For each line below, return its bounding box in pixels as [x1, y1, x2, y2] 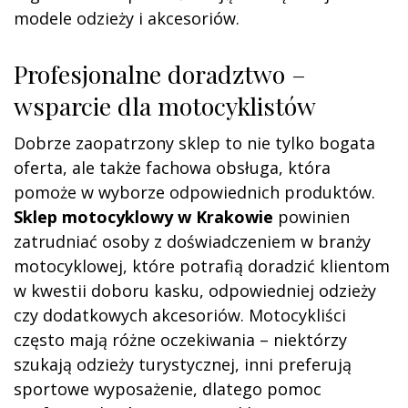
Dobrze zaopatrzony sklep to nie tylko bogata [14, 131, 375, 154]
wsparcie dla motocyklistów [14, 88, 316, 122]
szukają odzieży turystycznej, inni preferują [14, 352, 352, 375]
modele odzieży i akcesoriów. [14, 6, 240, 29]
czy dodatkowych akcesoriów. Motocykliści [14, 303, 346, 326]
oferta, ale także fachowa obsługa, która [14, 156, 331, 178]
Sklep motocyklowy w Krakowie [14, 205, 273, 228]
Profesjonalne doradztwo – [14, 56, 306, 90]
